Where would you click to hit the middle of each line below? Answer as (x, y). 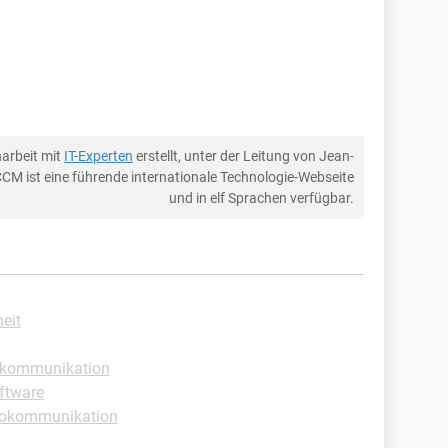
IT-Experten (98, 156)
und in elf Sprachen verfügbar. (261, 198)
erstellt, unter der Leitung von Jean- (243, 156)
